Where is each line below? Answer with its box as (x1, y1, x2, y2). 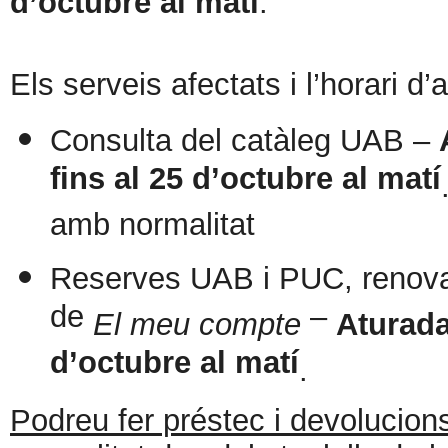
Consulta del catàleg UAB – (50, 123, 439, 158)
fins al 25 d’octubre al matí (50, 161, 441, 207)
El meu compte (93, 307, 301, 342)
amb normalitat (50, 207, 255, 253)
